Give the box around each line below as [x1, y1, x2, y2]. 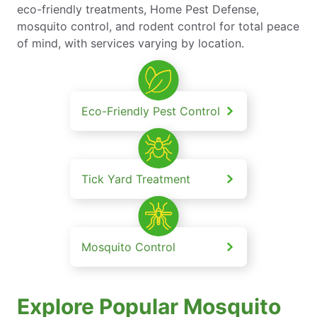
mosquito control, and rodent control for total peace [17, 18, 299, 33]
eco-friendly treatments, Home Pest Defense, [17, 1, 259, 16]
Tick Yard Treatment [81, 171, 190, 186]
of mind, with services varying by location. [17, 35, 244, 50]
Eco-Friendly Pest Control [81, 103, 220, 118]
